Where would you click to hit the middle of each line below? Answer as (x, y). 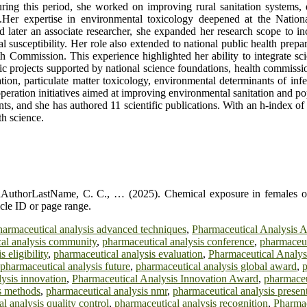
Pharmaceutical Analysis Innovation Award (165, 279)
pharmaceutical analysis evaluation (128, 254)
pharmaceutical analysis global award (216, 267)
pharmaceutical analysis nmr (107, 291)
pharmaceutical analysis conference (178, 242)
